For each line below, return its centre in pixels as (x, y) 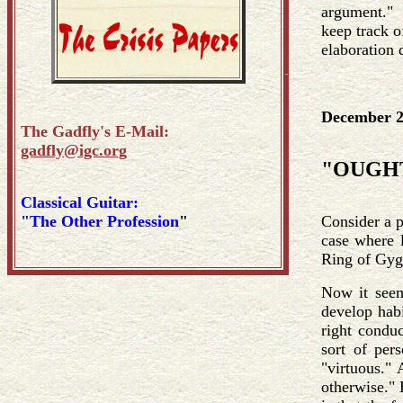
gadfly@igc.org (74, 150)
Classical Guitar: (80, 202)
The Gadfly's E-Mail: (95, 131)
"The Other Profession (100, 221)
